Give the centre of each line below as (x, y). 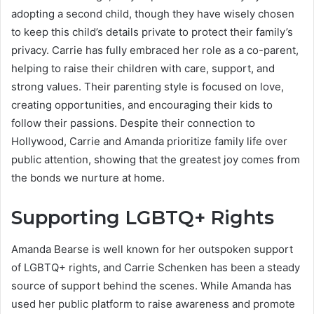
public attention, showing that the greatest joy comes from (156, 160)
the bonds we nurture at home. (88, 178)
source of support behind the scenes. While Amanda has (151, 285)
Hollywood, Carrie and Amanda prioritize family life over (149, 142)
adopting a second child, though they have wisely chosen (153, 14)
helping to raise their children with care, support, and (143, 69)
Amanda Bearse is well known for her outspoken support (152, 249)
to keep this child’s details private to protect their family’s (152, 32)
